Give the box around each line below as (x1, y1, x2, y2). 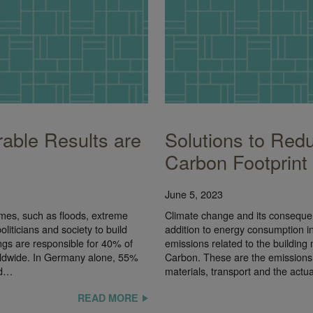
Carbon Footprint (165, 147, 307, 175)
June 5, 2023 (165, 186, 223, 201)
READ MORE (78, 290, 138, 305)
